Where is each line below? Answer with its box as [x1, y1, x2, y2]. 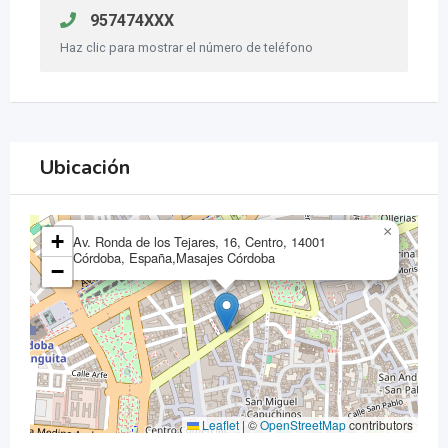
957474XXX [86, 11, 174, 31]
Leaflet [199, 416, 239, 434]
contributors [346, 416, 413, 434]
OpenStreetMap [260, 416, 346, 434]
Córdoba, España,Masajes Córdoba [73, 248, 275, 268]
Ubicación [40, 154, 130, 182]
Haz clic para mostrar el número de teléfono [60, 40, 313, 56]
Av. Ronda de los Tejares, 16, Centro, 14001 [73, 232, 326, 252]
